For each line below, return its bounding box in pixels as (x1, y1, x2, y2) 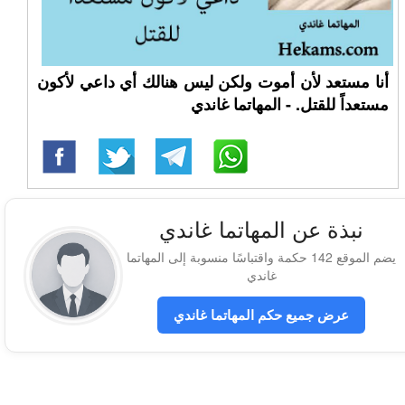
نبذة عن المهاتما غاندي (159, 212, 363, 244)
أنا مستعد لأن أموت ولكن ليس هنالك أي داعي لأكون (37, 70, 389, 93)
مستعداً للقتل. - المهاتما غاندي (190, 92, 389, 116)
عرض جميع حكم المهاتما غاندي (174, 305, 349, 325)
